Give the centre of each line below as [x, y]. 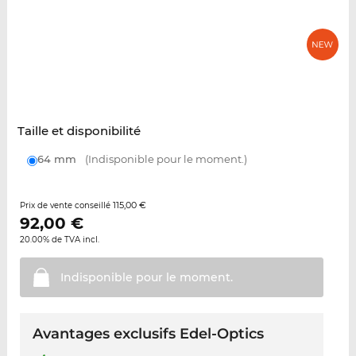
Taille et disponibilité [79, 131]
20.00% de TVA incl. [59, 240]
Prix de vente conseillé [66, 206]
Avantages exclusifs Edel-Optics [148, 334]
